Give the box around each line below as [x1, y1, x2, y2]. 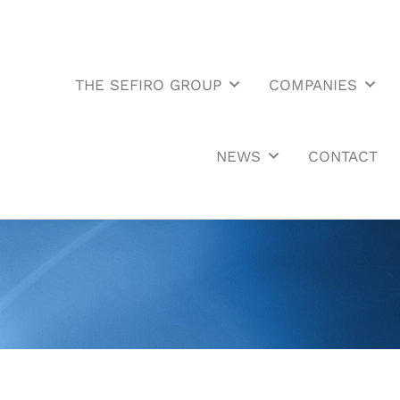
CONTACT [308, 147, 379, 165]
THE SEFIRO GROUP [75, 76, 222, 94]
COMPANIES [269, 76, 358, 94]
